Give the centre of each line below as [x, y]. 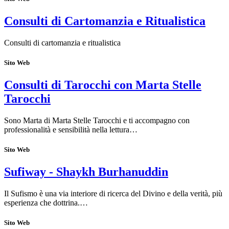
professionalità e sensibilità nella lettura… [71, 130]
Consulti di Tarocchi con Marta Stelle [103, 85]
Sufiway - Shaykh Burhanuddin [86, 172]
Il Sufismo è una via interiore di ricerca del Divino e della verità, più [113, 194]
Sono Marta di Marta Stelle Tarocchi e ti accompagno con [97, 121]
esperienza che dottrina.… [46, 203]
